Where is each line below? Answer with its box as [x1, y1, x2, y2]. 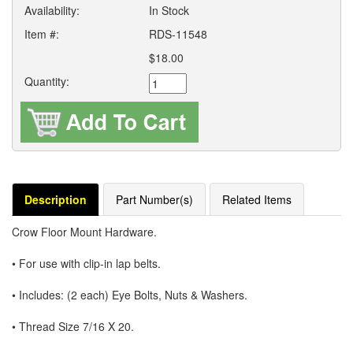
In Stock [149, 2, 190, 18]
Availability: [24, 2, 80, 18]
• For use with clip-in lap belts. [12, 255, 161, 271]
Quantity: [24, 72, 69, 89]
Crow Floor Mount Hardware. [12, 223, 157, 240]
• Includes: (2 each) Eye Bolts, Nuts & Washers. [12, 286, 247, 303]
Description [24, 191, 87, 207]
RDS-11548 [149, 25, 208, 42]
